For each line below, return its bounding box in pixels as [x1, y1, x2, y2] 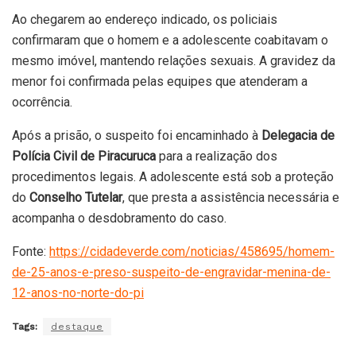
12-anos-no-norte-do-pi [12, 285, 144, 301]
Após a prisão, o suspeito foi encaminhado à [12, 128, 261, 144]
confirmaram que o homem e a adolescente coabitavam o [12, 33, 328, 48]
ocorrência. [12, 95, 72, 110]
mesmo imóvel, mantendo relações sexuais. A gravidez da [12, 53, 335, 69]
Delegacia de [261, 128, 335, 144]
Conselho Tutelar [29, 190, 122, 206]
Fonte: [12, 244, 49, 260]
